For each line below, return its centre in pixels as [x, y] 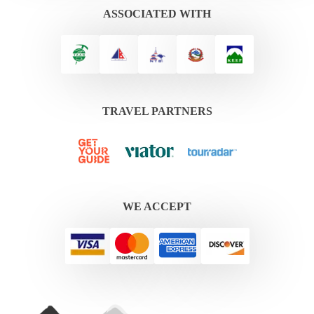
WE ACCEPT [157, 207]
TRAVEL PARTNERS [157, 111]
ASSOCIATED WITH [157, 14]
